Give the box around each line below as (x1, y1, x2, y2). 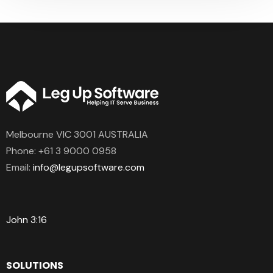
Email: (6, 160, 33, 174)
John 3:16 (6, 213, 47, 226)
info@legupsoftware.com (33, 160, 144, 174)
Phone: (6, 144, 38, 157)
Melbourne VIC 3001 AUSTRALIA (6, 127, 148, 141)
